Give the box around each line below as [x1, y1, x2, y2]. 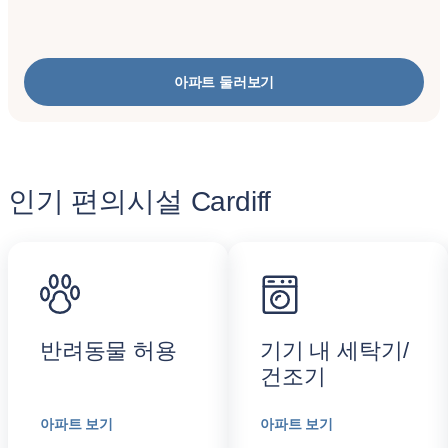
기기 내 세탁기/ [260, 338, 409, 363]
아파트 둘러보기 [173, 74, 275, 90]
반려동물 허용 [40, 338, 177, 363]
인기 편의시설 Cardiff [8, 186, 272, 217]
